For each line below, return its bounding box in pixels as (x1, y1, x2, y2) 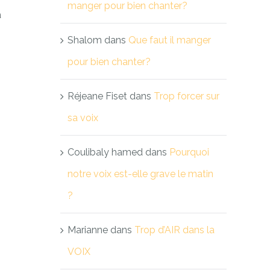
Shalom (67, 34, 102, 46)
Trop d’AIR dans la (134, 224, 215, 236)
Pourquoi (169, 146, 209, 158)
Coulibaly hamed (67, 146, 143, 158)
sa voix (67, 112, 98, 124)
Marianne (67, 224, 108, 236)
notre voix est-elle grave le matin (67, 168, 213, 180)
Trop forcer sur (154, 90, 219, 102)
